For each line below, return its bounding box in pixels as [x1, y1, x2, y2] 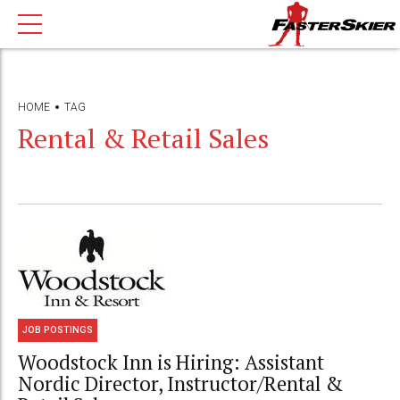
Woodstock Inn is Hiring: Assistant [18, 348, 324, 375]
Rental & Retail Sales [18, 120, 269, 156]
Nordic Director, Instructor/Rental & [18, 370, 343, 396]
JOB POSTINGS [22, 325, 94, 336]
